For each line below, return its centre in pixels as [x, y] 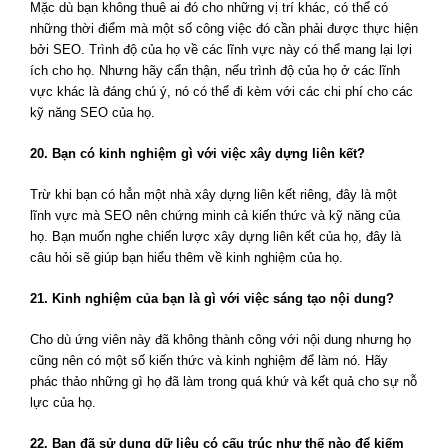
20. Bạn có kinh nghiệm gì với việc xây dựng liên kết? [197, 154]
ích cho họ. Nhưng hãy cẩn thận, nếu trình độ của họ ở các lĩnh [215, 71]
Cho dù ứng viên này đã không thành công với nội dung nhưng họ [220, 340]
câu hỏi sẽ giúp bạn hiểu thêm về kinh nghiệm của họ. [186, 258]
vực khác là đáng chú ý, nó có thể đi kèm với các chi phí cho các [221, 92]
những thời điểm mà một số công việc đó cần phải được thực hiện [224, 29]
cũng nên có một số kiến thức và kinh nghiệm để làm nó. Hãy [209, 361]
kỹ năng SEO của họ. [92, 113]
